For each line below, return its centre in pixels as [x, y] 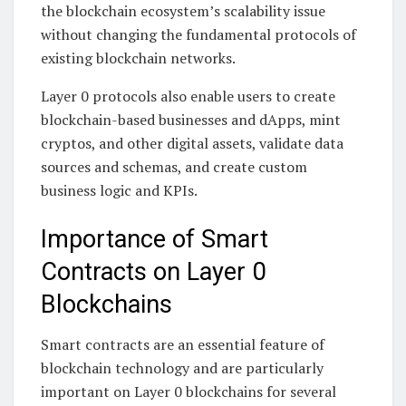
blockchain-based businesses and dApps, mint [191, 120]
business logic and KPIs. [119, 191]
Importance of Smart [155, 239]
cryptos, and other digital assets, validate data [192, 144]
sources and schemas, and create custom [174, 167]
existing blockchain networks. [138, 58]
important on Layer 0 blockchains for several [188, 392]
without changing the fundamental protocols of [198, 35]
